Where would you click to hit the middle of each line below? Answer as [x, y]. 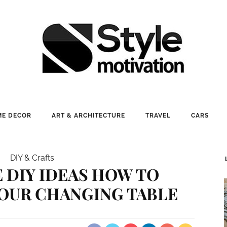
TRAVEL [158, 116]
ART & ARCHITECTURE [88, 116]
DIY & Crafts [32, 158]
